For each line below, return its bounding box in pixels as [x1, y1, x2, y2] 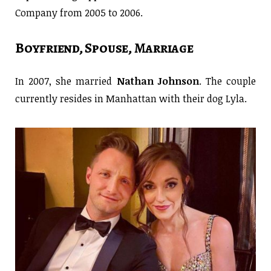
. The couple [198, 74, 256, 88]
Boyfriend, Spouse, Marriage [15, 39, 194, 58]
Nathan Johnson [116, 74, 199, 88]
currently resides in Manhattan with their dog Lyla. [15, 92, 247, 106]
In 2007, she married [15, 74, 117, 88]
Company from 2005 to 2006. [15, 5, 143, 19]
